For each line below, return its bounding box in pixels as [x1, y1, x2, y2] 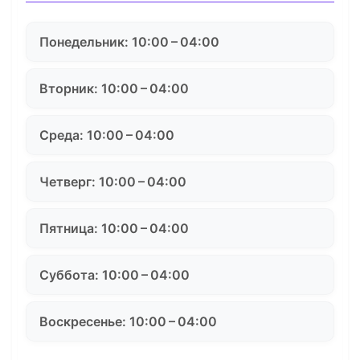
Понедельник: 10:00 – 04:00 [39, 33, 219, 50]
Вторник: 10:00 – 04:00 [39, 80, 189, 96]
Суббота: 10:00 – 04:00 [39, 266, 190, 283]
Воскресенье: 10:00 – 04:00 [39, 313, 217, 329]
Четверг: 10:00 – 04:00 [39, 173, 186, 190]
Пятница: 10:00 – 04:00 [39, 219, 189, 236]
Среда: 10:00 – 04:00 [39, 126, 174, 143]
